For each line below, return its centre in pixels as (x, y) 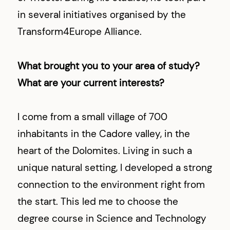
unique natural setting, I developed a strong (115, 168)
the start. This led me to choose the (98, 202)
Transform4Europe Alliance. (80, 32)
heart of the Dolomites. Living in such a (105, 151)
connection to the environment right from (111, 185)
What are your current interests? (91, 83)
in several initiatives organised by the (102, 15)
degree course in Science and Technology (112, 219)
